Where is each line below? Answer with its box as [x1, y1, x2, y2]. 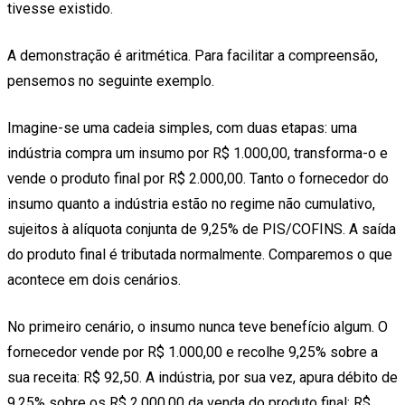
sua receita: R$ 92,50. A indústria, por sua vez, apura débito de [7, 369, 398, 387]
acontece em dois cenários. [7, 271, 181, 289]
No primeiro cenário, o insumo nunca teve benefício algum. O [7, 318, 388, 336]
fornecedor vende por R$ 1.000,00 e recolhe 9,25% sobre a [7, 344, 378, 362]
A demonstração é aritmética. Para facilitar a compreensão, [7, 47, 378, 65]
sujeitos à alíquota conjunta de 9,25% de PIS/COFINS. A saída [7, 221, 396, 239]
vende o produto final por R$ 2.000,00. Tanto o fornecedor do [7, 170, 389, 188]
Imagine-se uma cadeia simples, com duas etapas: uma [7, 119, 357, 137]
